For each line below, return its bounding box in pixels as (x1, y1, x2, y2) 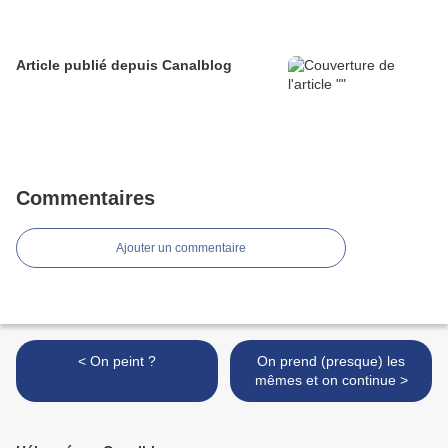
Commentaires (16, 187, 155, 210)
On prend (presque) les (257, 353, 405, 370)
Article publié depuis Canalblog (162, 57, 232, 74)
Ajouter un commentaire (116, 241, 246, 256)
